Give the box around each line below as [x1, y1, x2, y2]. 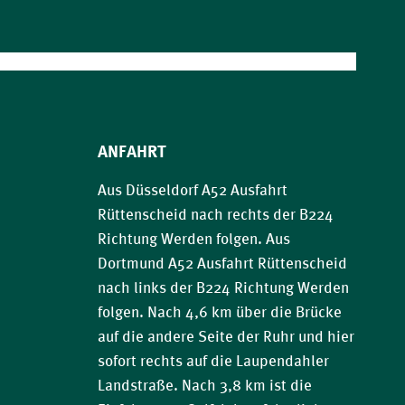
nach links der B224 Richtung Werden [97, 278, 349, 297]
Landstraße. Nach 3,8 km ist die [97, 376, 312, 395]
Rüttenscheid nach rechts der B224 [97, 205, 334, 224]
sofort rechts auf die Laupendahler [97, 352, 329, 371]
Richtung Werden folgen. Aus [97, 230, 290, 249]
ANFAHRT [97, 141, 166, 162]
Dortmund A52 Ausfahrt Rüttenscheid [97, 254, 347, 273]
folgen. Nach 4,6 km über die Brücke [97, 303, 342, 322]
